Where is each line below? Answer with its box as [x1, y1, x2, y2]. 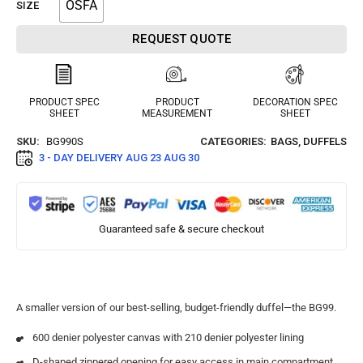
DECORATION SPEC [253, 96, 338, 108]
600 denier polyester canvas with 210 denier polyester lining [32, 331, 304, 344]
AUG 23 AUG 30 [126, 151, 199, 164]
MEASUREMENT [142, 107, 213, 119]
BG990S [46, 135, 83, 147]
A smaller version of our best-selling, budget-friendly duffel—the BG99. [16, 301, 336, 314]
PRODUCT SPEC [29, 96, 100, 108]
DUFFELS [303, 135, 347, 147]
